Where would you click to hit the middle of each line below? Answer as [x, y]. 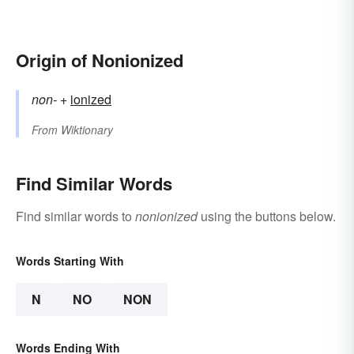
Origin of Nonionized [100, 60]
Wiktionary [87, 130]
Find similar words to [75, 217]
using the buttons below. [267, 217]
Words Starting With [70, 261]
